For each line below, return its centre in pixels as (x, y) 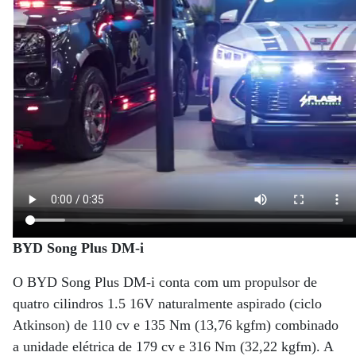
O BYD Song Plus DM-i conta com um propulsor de (165, 282)
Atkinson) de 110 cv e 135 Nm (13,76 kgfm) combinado (176, 325)
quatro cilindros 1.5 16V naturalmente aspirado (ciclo (167, 303)
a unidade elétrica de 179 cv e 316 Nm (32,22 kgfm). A (173, 346)
